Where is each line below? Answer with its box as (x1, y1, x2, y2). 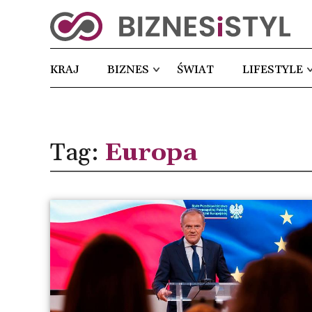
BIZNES (107, 63, 150, 77)
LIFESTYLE (242, 63, 303, 77)
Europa (104, 138, 198, 169)
